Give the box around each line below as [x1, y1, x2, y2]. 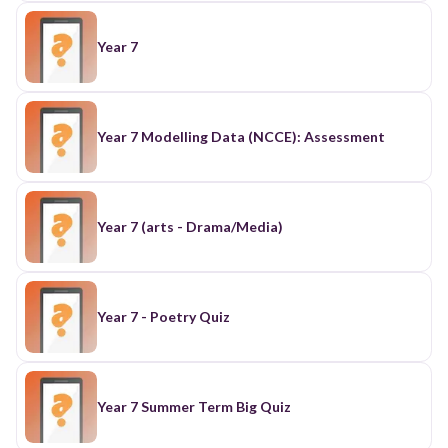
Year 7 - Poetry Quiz [97, 307, 230, 325]
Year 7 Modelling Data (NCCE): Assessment [97, 127, 385, 145]
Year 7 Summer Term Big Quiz [97, 397, 291, 415]
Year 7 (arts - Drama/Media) [97, 217, 283, 235]
